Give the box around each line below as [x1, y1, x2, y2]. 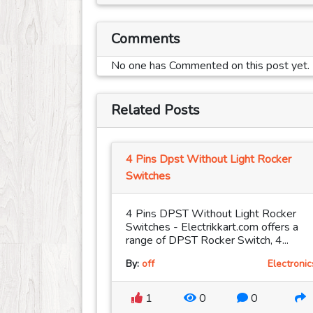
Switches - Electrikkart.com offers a [126, 219, 298, 235]
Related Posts [111, 101, 200, 120]
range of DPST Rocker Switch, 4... [126, 233, 289, 249]
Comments [111, 29, 180, 49]
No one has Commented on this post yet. [111, 58, 310, 74]
